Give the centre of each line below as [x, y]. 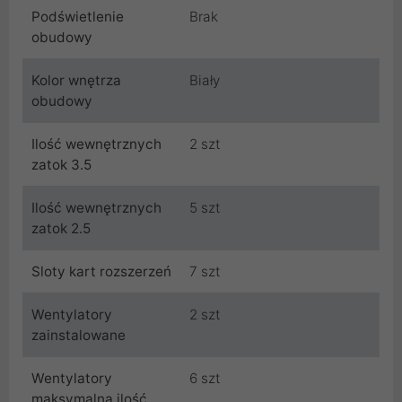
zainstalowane [79, 336]
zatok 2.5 [61, 229]
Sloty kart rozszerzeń [101, 272]
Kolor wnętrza [76, 81]
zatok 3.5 [61, 165]
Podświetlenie [78, 17]
